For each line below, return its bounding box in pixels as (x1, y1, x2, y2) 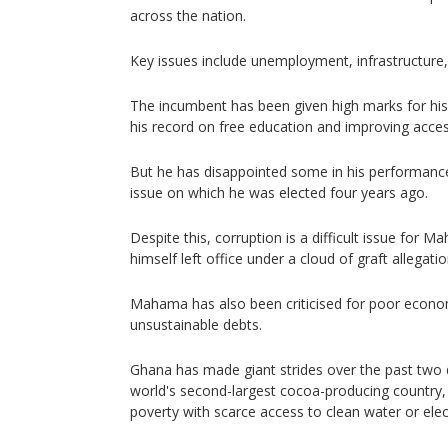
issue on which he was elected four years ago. (130, 182, 428, 202)
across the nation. (130, 5, 246, 25)
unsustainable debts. (130, 314, 262, 334)
